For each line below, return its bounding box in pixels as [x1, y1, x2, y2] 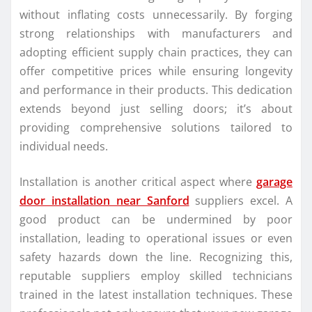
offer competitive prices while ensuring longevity [19, 63, 292, 79]
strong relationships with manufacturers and [19, 26, 292, 42]
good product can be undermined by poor [19, 212, 292, 228]
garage [256, 174, 292, 190]
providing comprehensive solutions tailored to [19, 120, 292, 136]
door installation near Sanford [19, 193, 189, 209]
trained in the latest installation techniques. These [19, 287, 292, 303]
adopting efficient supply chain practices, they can [19, 45, 292, 61]
